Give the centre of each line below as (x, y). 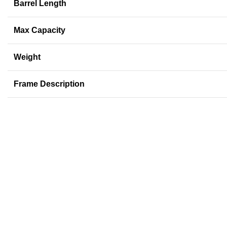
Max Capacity (40, 30)
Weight (27, 57)
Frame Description (49, 84)
